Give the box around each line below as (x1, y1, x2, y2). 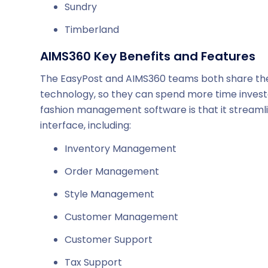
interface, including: (40, 118, 131, 132)
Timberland (65, 23, 119, 37)
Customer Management (65, 210, 178, 224)
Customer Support (65, 233, 153, 247)
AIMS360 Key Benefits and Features (40, 48, 255, 65)
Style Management (65, 187, 154, 202)
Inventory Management (65, 142, 176, 156)
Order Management (65, 165, 159, 179)
